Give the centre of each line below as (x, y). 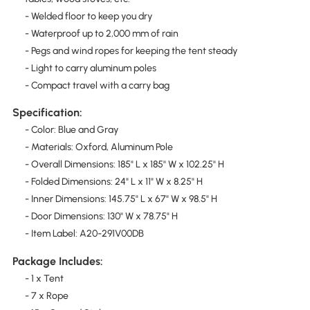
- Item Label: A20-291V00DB (84, 234)
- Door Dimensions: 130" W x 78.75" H (101, 217)
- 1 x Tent (44, 278)
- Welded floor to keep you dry (88, 16)
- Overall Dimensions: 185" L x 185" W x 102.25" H (124, 165)
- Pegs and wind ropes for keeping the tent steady (131, 51)
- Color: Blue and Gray (71, 130)
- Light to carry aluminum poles (90, 68)
